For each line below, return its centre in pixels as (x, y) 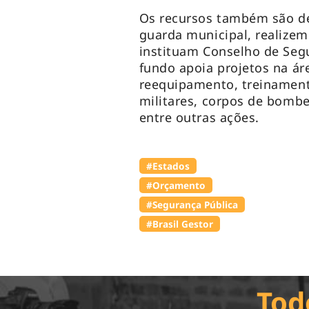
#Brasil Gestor (179, 224)
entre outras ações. (201, 118)
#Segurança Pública (192, 205)
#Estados (168, 166)
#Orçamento (176, 186)
